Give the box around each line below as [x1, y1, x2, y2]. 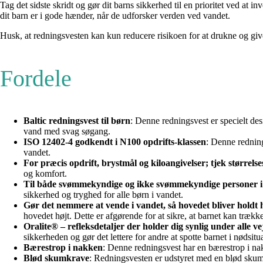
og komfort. [23, 168, 67, 178]
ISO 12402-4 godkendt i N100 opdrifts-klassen [23, 136, 206, 147]
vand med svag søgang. [23, 126, 110, 136]
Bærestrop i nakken [23, 242, 103, 252]
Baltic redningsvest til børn [23, 115, 130, 126]
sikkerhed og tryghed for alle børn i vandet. [23, 189, 183, 200]
